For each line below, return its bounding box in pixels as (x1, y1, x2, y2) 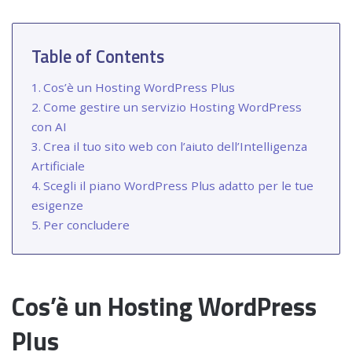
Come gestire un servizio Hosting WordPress (43, 98, 302, 115)
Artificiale (31, 157, 85, 174)
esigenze (31, 196, 83, 213)
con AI (31, 118, 67, 134)
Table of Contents (31, 42, 164, 70)
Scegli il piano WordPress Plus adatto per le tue (43, 177, 314, 193)
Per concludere (43, 216, 130, 233)
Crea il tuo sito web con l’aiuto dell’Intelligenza (43, 137, 308, 154)
